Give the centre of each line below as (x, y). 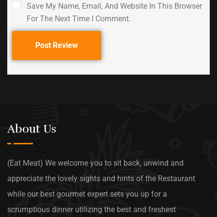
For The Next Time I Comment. (79, 18)
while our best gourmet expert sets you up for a (87, 194)
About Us (32, 129)
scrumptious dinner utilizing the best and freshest (92, 209)
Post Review (57, 45)
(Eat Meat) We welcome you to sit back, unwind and (95, 163)
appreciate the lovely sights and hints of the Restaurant (101, 178)
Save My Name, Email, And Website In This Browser (114, 6)
